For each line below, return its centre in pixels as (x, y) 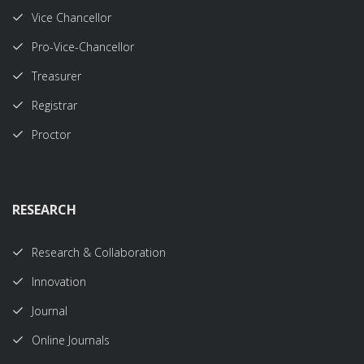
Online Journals (71, 340)
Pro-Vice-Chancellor (83, 47)
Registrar (54, 105)
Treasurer (56, 76)
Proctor (51, 134)
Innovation (59, 282)
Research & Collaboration (99, 252)
